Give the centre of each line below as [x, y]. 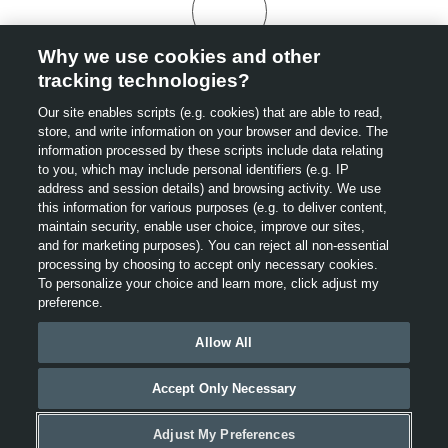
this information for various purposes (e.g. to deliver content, [213, 207]
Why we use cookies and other [179, 56]
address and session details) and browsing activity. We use [210, 188]
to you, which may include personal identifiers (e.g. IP [194, 169]
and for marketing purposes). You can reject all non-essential [214, 245]
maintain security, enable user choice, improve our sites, [202, 226]
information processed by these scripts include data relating [211, 150]
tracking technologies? [144, 80]
